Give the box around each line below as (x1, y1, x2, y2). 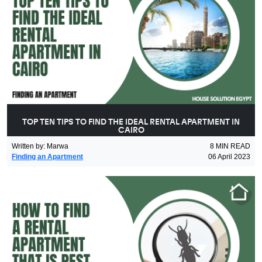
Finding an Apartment (12, 152, 83, 161)
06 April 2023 (208, 152, 250, 161)
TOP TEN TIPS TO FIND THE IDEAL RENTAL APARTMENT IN (22, 118, 240, 126)
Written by (12, 142, 43, 150)
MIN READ (216, 142, 250, 150)
